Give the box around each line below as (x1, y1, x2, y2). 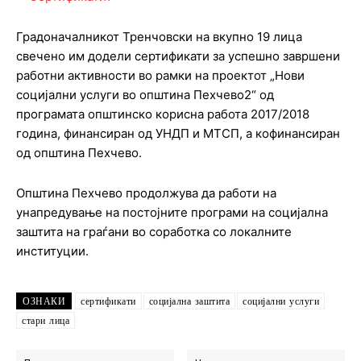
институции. (16, 243, 89, 259)
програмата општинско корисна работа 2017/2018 (16, 106, 309, 122)
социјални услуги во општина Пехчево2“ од (16, 87, 274, 103)
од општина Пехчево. (16, 145, 142, 161)
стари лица (22, 315, 69, 327)
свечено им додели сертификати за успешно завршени (16, 48, 340, 64)
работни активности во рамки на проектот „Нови (16, 68, 305, 84)
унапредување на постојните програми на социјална (16, 205, 328, 221)
